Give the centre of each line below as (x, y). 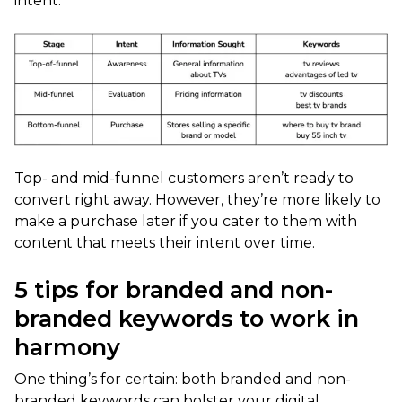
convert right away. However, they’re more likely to (197, 200)
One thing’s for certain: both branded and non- (183, 380)
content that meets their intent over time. (165, 243)
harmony (67, 347)
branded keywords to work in (187, 319)
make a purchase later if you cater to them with (186, 222)
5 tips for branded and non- (174, 290)
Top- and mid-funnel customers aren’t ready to (184, 179)
